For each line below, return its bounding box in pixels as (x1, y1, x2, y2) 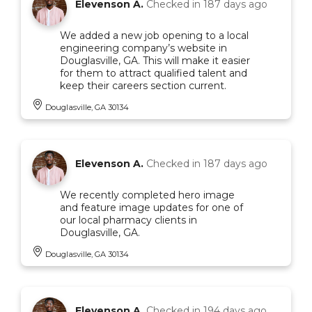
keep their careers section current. (60, 79, 226, 92)
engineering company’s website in (60, 41, 227, 54)
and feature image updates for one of (60, 201, 243, 214)
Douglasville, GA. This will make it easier (60, 54, 250, 67)
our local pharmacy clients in (60, 213, 197, 226)
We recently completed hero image (60, 188, 235, 201)
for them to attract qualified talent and (60, 66, 247, 79)
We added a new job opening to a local (60, 29, 249, 42)
